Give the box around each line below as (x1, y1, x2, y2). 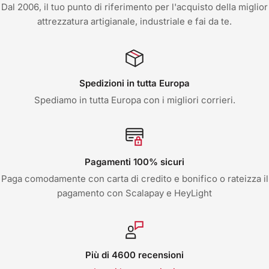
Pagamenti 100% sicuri (85, 156, 184, 168)
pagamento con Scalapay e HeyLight (57, 187, 212, 199)
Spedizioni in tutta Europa (79, 77, 190, 89)
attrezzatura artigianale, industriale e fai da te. (37, 15, 232, 27)
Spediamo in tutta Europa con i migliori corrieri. (34, 94, 235, 106)
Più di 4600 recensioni (85, 249, 184, 261)
